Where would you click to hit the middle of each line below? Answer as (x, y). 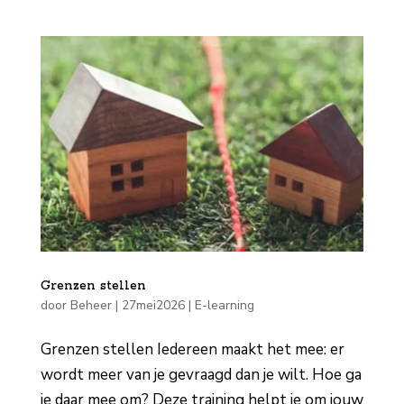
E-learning (224, 305)
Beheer (91, 305)
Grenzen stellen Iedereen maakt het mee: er (192, 349)
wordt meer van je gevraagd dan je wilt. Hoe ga (201, 374)
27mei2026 (153, 305)
